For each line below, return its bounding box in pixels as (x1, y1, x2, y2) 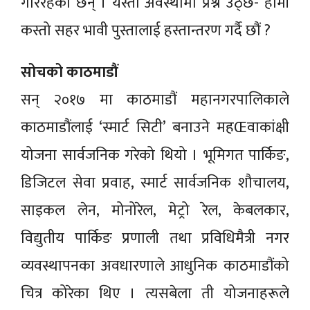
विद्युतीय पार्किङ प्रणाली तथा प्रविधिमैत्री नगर (21, 226, 289, 252)
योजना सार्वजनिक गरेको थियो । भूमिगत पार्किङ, (21, 143, 289, 169)
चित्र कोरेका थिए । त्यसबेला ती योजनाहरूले (21, 281, 289, 307)
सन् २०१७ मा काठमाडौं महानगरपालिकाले (21, 87, 289, 113)
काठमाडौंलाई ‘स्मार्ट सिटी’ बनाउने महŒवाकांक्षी (21, 115, 289, 141)
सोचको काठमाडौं (21, 60, 118, 86)
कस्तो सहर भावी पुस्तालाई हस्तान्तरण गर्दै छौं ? (21, 18, 271, 44)
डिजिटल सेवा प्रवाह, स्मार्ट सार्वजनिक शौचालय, (21, 170, 289, 197)
